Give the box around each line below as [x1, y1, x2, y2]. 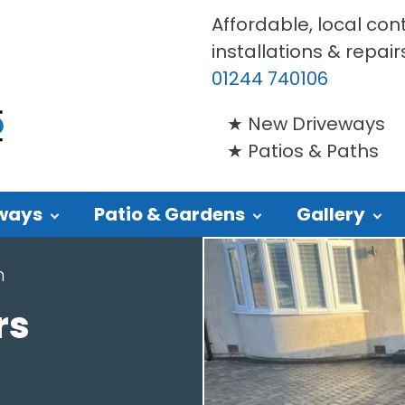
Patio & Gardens [94, 202, 245, 227]
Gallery [297, 202, 365, 227]
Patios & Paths [248, 138, 379, 164]
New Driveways [248, 111, 385, 137]
